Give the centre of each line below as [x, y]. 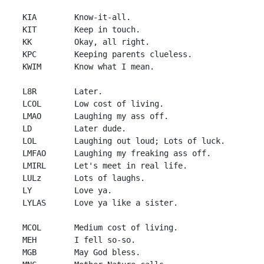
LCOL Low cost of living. [91, 104]
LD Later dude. [72, 128]
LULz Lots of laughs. [81, 178]
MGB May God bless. [79, 252]
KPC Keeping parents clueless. [105, 54]
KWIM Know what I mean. [86, 67]
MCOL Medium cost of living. [98, 227]
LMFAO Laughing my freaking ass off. [114, 153]
